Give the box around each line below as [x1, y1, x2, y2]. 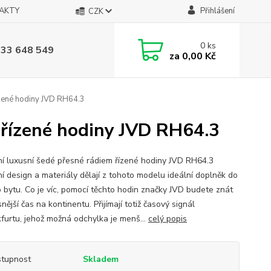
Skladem [82, 253, 119, 265]
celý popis [148, 213, 187, 224]
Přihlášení [200, 5, 235, 16]
